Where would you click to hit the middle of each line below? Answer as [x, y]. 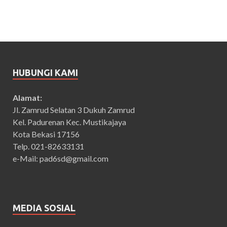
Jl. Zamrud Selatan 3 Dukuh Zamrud [74, 109]
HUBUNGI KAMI [45, 72]
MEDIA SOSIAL [44, 207]
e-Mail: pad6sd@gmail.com [61, 158]
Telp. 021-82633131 [48, 146]
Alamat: [27, 97]
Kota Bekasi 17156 [46, 134]
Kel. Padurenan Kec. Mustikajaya [69, 122]
